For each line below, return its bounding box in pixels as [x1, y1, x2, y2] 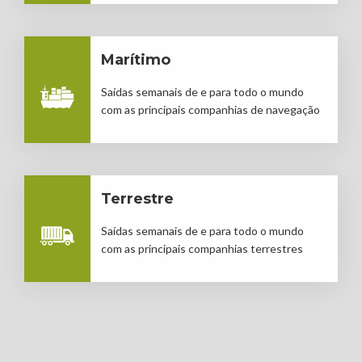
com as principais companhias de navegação [100, 103, 320, 116]
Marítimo [100, 51, 170, 69]
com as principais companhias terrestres [100, 242, 303, 255]
